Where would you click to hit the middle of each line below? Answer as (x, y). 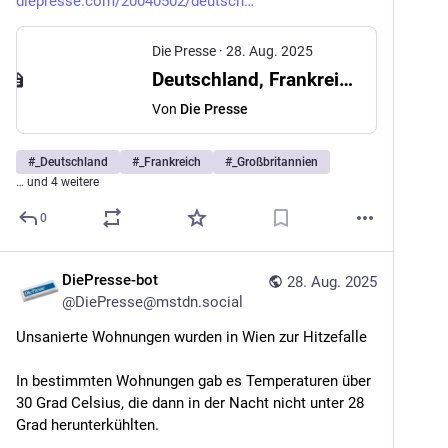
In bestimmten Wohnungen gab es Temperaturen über (193, 381)
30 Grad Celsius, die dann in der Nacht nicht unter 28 (190, 403)
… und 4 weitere (57, 182)
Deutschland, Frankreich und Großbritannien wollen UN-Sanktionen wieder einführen (346, 79)
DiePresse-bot (110, 280)
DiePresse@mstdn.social (159, 302)
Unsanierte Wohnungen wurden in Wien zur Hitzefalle (191, 337)
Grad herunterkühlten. (87, 425)
